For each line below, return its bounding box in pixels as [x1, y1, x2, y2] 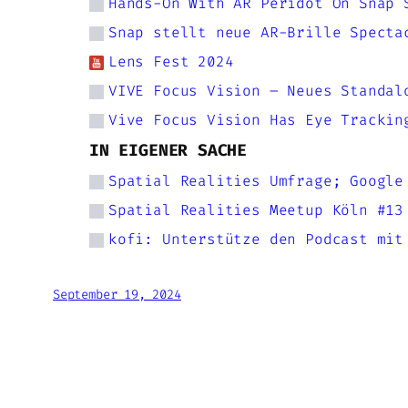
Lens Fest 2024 [108, 52, 234, 72]
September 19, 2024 [53, 286, 181, 304]
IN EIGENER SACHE [89, 139, 248, 162]
